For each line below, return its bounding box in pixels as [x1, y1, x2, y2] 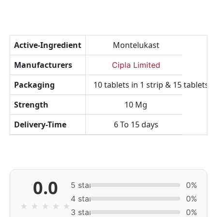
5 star [71, 180, 92, 190]
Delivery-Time [14, 119, 66, 130]
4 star [71, 194, 92, 203]
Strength [14, 99, 48, 110]
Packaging [14, 79, 55, 90]
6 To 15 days [113, 119, 158, 130]
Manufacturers [14, 60, 72, 70]
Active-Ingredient [14, 40, 81, 50]
